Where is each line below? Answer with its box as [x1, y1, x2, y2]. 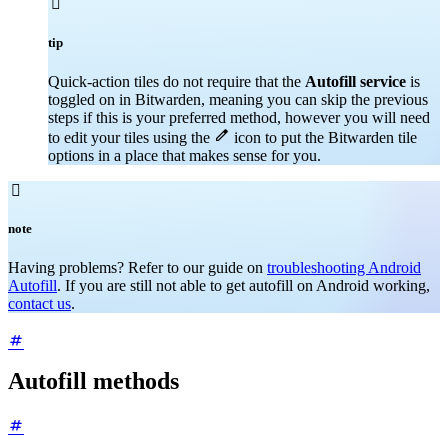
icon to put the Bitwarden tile [230, 128, 417, 146]
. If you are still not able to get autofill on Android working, [57, 277, 430, 295]
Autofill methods [8, 367, 179, 394]
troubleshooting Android [267, 259, 421, 277]
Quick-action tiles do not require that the [48, 72, 305, 90]
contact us [8, 295, 71, 313]
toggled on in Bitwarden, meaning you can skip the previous [48, 90, 428, 108]
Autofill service [305, 72, 410, 90]
